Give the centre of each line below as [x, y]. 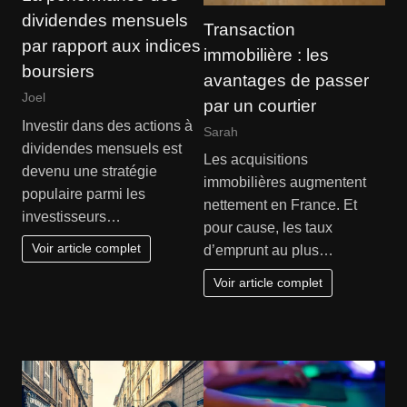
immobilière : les [266, 55]
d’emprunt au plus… [268, 251]
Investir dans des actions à [107, 125]
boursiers [58, 72]
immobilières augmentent [285, 183]
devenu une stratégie [89, 171]
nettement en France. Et [280, 205]
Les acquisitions [256, 160]
